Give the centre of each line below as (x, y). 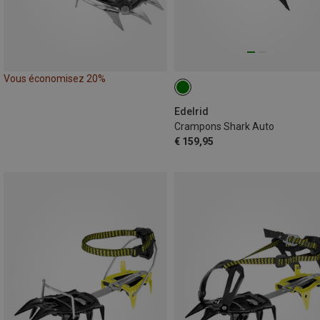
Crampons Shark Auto (224, 127)
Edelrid (191, 112)
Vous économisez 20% (55, 79)
